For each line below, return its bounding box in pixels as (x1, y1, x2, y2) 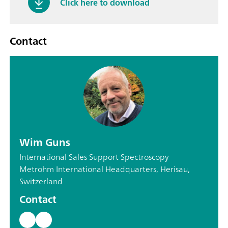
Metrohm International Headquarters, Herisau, (19, 162, 190, 177)
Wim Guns (19, 133, 70, 152)
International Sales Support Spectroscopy (19, 150, 169, 164)
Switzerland (19, 174, 63, 189)
